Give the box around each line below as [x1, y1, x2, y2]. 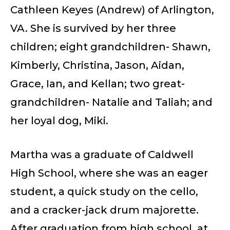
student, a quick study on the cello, [10, 185, 198, 198]
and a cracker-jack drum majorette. [10, 203, 199, 216]
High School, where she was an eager [10, 166, 208, 179]
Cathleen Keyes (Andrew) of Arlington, [10, 3, 214, 16]
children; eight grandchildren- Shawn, [10, 40, 210, 53]
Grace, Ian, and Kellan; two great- [10, 77, 185, 90]
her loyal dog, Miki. [10, 114, 108, 127]
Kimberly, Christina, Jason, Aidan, [10, 59, 184, 71]
